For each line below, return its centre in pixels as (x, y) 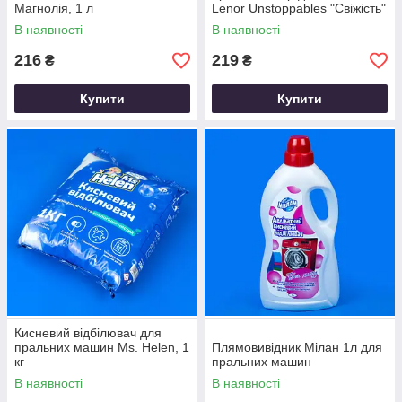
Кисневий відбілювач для (88, 333)
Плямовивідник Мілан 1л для (297, 347)
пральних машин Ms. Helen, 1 (102, 347)
